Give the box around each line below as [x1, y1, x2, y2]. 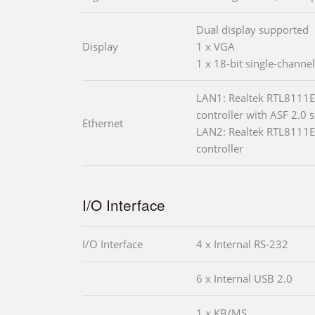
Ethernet [82, 116, 123, 131]
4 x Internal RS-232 [196, 237, 288, 252]
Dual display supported [196, 22, 309, 37]
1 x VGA [196, 39, 235, 54]
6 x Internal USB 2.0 [196, 271, 292, 286]
